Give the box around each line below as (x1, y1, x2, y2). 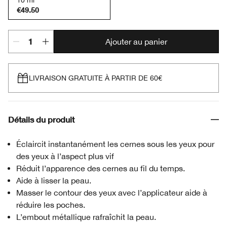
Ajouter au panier (105, 37, 167, 46)
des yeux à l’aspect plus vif (16, 152, 114, 161)
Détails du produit (8, 115, 74, 124)
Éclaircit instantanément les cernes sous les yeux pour (16, 139, 214, 148)
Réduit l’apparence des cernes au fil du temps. (16, 164, 185, 173)
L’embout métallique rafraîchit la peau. (16, 212, 156, 221)
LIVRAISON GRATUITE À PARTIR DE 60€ (29, 74, 162, 82)
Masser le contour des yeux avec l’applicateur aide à (16, 188, 207, 197)
